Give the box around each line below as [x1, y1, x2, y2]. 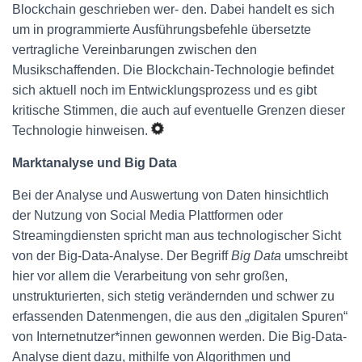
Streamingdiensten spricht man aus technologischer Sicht [12, 229, 341, 242]
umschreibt [281, 249, 347, 263]
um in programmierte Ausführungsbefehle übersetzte [12, 23, 311, 36]
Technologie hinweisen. [12, 124, 151, 137]
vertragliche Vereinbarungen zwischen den [12, 43, 257, 57]
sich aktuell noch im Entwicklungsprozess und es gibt [12, 83, 317, 97]
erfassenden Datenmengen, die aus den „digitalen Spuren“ [12, 309, 347, 323]
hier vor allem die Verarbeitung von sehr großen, [12, 269, 288, 283]
